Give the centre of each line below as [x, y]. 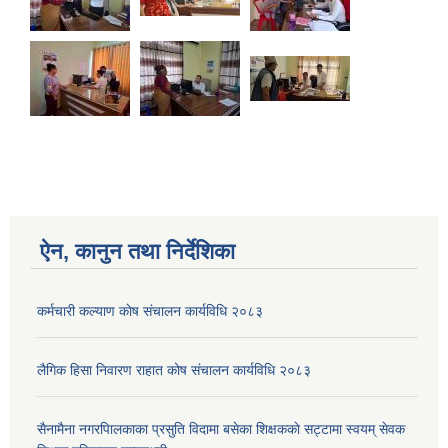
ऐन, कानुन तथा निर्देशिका [137, 252]
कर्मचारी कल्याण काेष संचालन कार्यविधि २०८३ [150, 311]
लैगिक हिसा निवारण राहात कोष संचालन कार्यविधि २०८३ [174, 370]
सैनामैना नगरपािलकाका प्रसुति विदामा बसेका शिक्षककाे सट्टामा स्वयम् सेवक [221, 429]
